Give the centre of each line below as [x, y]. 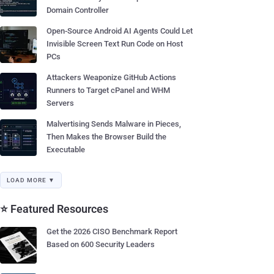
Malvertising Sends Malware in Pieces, [114, 124]
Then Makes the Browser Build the [106, 137]
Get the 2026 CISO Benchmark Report [112, 231]
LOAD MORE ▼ [31, 180]
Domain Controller [78, 10]
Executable [66, 150]
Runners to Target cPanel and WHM [108, 90]
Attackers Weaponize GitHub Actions [111, 77]
